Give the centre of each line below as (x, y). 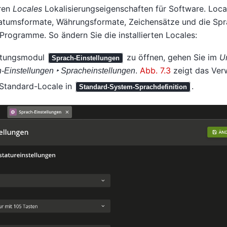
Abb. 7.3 (155, 70)
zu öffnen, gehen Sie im (172, 57)
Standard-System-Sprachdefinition (133, 87)
